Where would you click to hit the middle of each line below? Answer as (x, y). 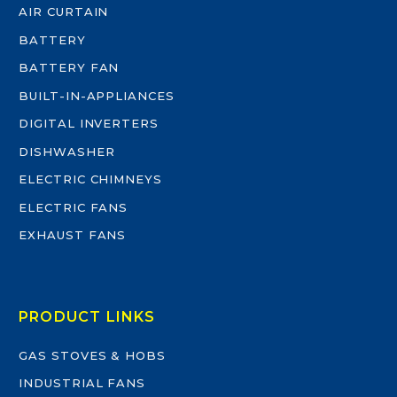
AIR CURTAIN (64, 12)
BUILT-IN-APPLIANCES (97, 95)
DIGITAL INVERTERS (89, 124)
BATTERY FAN (69, 68)
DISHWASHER (67, 151)
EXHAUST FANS (73, 235)
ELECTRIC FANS (74, 207)
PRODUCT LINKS (87, 316)
